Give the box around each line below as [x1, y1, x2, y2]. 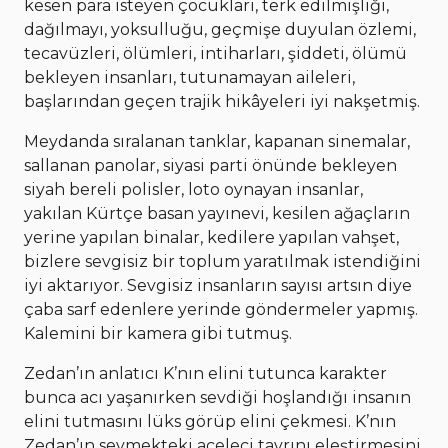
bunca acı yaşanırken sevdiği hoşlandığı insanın [24, 387, 411, 407]
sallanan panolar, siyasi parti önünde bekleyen [24, 155, 397, 175]
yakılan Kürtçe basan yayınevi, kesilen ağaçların [24, 203, 410, 223]
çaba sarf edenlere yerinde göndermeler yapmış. [24, 299, 418, 319]
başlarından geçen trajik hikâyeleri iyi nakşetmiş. [24, 91, 424, 111]
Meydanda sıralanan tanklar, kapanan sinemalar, [24, 131, 410, 151]
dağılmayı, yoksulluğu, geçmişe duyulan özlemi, [24, 19, 416, 39]
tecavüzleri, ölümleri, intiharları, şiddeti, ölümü [24, 43, 407, 63]
